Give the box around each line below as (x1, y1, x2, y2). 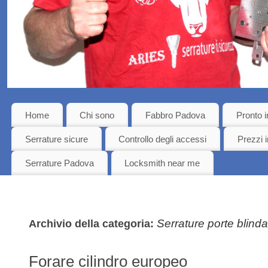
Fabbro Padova (145, 109, 205, 120)
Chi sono (80, 109, 115, 120)
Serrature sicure (25, 133, 88, 144)
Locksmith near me (124, 157, 200, 168)
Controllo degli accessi (118, 133, 207, 144)
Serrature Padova (25, 157, 94, 168)
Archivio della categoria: (29, 217, 157, 230)
